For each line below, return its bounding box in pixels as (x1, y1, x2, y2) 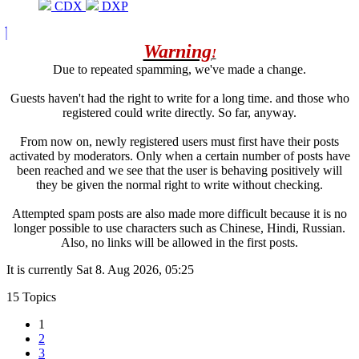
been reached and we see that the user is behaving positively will (17, 163, 342, 177)
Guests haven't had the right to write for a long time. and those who (10, 91, 349, 105)
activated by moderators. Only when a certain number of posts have (9, 148, 350, 163)
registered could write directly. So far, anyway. (63, 105, 296, 119)
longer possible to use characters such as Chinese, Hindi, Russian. (14, 220, 345, 235)
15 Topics (6, 289, 56, 304)
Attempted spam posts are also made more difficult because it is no (12, 206, 347, 220)
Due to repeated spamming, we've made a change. (53, 62, 306, 76)
